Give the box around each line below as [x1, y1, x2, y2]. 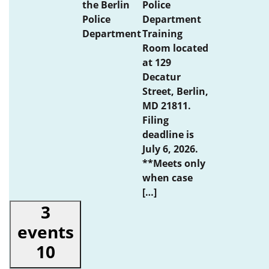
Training [142, 27, 183, 40]
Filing [142, 113, 169, 127]
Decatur [142, 70, 181, 83]
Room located [142, 41, 208, 55]
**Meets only [142, 157, 205, 170]
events [17, 220, 74, 243]
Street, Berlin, [142, 85, 208, 98]
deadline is [142, 128, 194, 141]
